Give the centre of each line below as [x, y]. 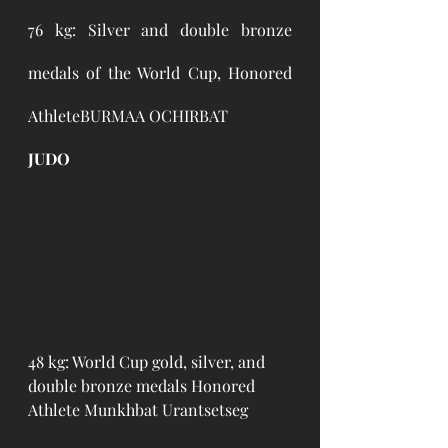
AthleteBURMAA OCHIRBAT [130, 116]
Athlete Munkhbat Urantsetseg [138, 410]
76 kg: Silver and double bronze [160, 30]
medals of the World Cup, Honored [160, 73]
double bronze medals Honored [143, 386]
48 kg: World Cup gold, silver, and [148, 362]
